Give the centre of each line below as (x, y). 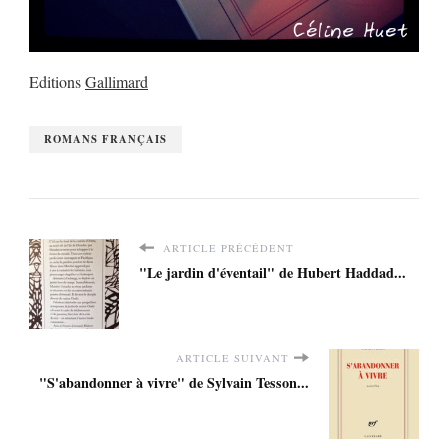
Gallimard (116, 81)
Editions (57, 81)
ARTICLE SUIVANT (232, 357)
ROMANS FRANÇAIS (105, 138)
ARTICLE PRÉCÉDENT (226, 247)
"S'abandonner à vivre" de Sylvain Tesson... (174, 382)
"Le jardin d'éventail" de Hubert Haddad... (272, 272)
